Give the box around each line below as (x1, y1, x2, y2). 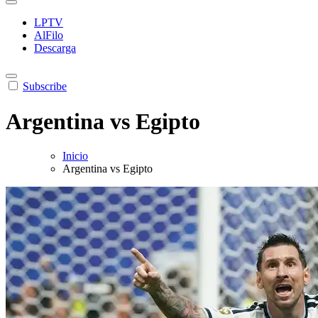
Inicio (62, 150, 88, 163)
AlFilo (34, 29, 63, 42)
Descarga (34, 42, 76, 55)
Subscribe (23, 80, 67, 93)
